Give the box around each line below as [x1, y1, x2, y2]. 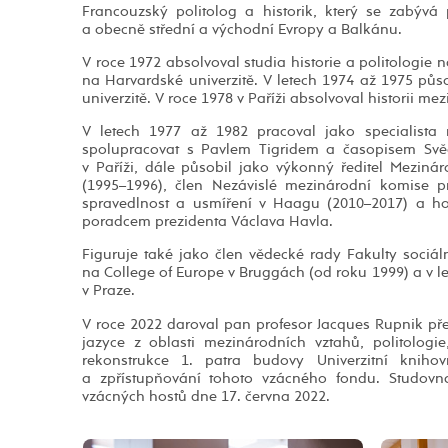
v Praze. [82, 283, 135, 299]
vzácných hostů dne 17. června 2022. [82, 388, 330, 404]
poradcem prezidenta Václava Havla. [82, 214, 333, 230]
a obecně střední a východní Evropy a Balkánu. [82, 21, 402, 37]
